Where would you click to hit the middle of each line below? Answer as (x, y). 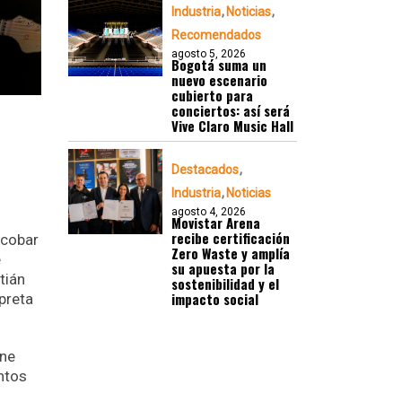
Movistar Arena (216, 223)
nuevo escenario (219, 80)
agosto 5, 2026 (209, 54)
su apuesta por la (223, 268)
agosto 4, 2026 (209, 212)
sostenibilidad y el (225, 284)
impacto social (215, 299)
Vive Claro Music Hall (232, 126)
